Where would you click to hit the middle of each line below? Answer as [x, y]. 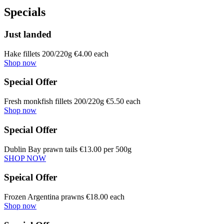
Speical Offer [30, 177]
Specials [25, 12]
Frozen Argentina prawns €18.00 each [64, 196]
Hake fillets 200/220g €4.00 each [56, 53]
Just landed [28, 34]
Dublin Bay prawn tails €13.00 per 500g [68, 149]
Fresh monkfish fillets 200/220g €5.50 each [72, 101]
